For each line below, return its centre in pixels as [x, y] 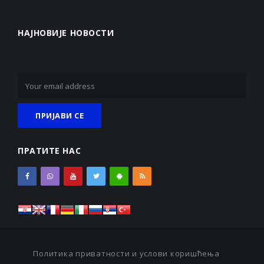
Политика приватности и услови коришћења [126, 254]
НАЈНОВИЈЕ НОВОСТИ [66, 33]
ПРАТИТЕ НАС [49, 151]
